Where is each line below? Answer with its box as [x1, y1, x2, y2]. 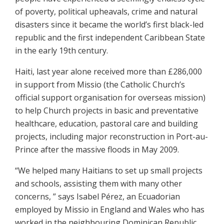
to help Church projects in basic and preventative [15, 104, 198, 116]
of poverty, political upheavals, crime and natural [15, 5, 197, 17]
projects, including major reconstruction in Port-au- [15, 130, 208, 142]
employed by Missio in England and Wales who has [15, 203, 204, 215]
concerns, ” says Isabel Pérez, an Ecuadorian [15, 190, 180, 202]
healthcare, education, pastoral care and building [15, 117, 198, 129]
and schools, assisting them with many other [15, 177, 182, 189]
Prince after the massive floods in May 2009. [15, 143, 179, 155]
